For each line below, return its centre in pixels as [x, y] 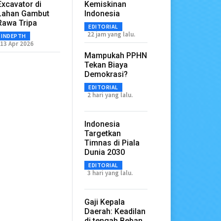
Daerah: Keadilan [115, 211]
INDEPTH [14, 36]
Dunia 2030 [105, 152]
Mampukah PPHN [116, 55]
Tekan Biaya [106, 65]
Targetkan [103, 133]
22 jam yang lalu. [111, 34]
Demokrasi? [106, 74]
